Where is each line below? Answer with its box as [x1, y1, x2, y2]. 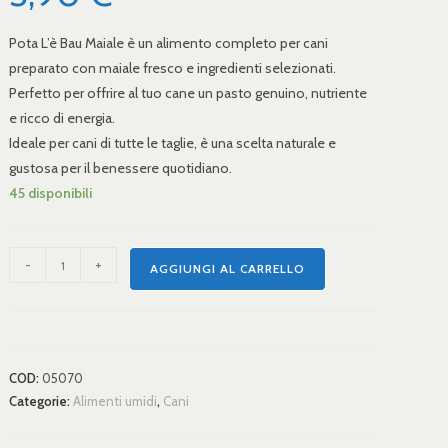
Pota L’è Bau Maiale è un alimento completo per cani [9, 34, 329, 52]
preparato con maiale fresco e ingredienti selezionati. [9, 59, 337, 77]
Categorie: [9, 393, 74, 409]
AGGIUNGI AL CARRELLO [150, 261, 306, 276]
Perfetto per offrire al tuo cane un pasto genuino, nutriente [9, 84, 368, 102]
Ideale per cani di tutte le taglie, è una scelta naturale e [9, 134, 337, 152]
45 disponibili [9, 184, 93, 202]
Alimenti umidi [73, 393, 158, 409]
